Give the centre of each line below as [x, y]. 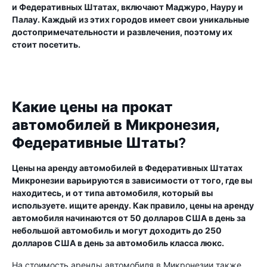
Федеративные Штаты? [99, 143]
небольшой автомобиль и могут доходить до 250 [117, 230]
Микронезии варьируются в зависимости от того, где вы [132, 180]
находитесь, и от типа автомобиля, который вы [112, 193]
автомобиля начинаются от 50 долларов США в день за [129, 218]
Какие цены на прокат [92, 107]
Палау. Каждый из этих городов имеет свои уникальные [131, 19]
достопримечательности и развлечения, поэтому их [122, 32]
